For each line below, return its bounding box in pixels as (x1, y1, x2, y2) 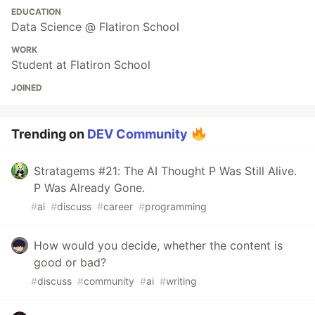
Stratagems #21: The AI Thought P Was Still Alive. (34, 164, 297, 179)
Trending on (11, 127, 87, 142)
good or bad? (34, 255, 106, 270)
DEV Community (87, 127, 188, 142)
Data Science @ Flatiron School (11, 20, 179, 34)
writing (166, 275, 197, 288)
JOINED (11, 82, 42, 94)
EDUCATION (11, 6, 61, 18)
